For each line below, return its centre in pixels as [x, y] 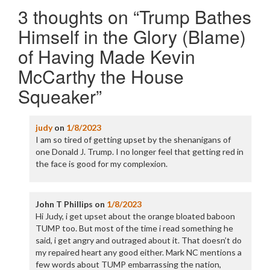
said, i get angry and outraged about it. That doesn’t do [138, 240]
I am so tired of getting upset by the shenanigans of [133, 140]
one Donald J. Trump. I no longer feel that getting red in [139, 152]
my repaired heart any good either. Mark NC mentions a [138, 252]
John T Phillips [64, 204]
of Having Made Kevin [107, 56]
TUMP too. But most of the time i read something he [134, 228]
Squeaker [57, 96]
